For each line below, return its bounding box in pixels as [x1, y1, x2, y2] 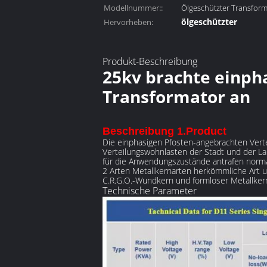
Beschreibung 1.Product [103, 125, 226, 137]
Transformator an [103, 85, 250, 108]
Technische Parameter [103, 184, 197, 197]
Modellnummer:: [104, 2, 163, 13]
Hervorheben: [104, 17, 153, 27]
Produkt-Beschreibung [103, 55, 197, 68]
